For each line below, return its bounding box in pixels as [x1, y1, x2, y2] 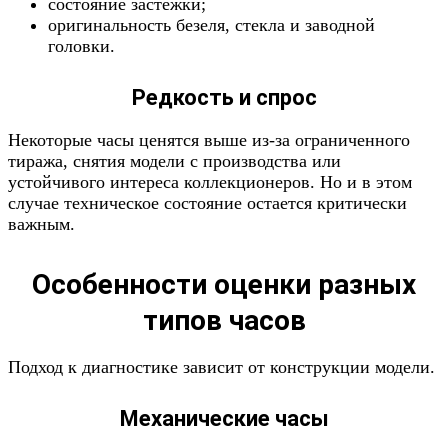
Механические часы [119, 406, 329, 431]
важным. [8, 214, 75, 234]
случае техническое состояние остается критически [8, 193, 407, 213]
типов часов [142, 304, 306, 337]
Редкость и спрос [131, 85, 317, 110]
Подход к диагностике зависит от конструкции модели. [8, 357, 435, 377]
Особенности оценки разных [32, 268, 416, 301]
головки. [48, 36, 115, 56]
